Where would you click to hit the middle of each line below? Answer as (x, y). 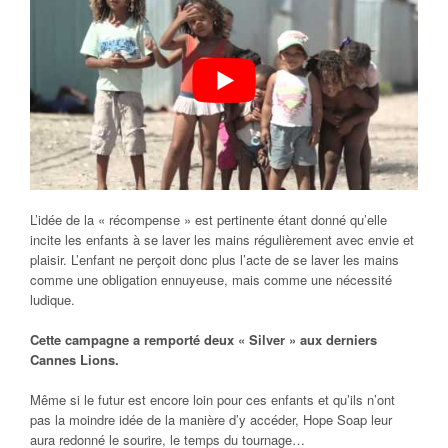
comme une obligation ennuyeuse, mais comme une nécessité (211, 280)
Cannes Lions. (76, 360)
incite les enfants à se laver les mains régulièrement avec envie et (222, 240)
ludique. (52, 300)
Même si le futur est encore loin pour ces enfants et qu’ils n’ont (212, 400)
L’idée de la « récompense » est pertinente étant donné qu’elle (208, 220)
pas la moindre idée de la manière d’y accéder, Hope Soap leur (211, 420)
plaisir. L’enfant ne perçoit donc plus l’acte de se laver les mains (214, 260)
